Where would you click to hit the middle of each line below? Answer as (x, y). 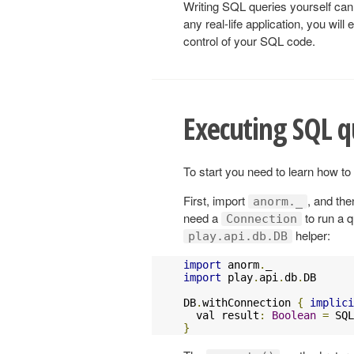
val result (221, 315)
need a (202, 217)
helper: (311, 235)
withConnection (250, 302)
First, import (216, 200)
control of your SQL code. (249, 40)
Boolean (294, 315)
